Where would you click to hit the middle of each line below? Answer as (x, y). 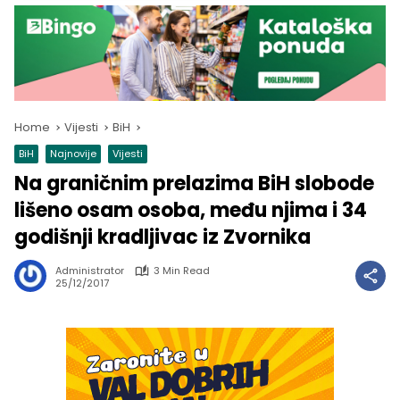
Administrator (90, 271)
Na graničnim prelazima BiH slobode (194, 184)
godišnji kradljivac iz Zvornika (162, 237)
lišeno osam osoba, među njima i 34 (191, 211)
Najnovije (73, 154)
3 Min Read (182, 271)
